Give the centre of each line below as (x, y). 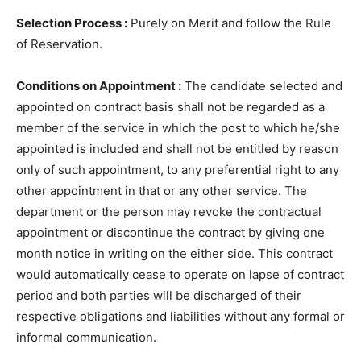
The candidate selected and (262, 85)
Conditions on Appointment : (99, 85)
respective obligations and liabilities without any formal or (180, 316)
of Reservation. (59, 44)
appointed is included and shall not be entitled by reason (177, 148)
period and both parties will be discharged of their (159, 295)
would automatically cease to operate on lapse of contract (180, 274)
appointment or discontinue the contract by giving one (170, 232)
